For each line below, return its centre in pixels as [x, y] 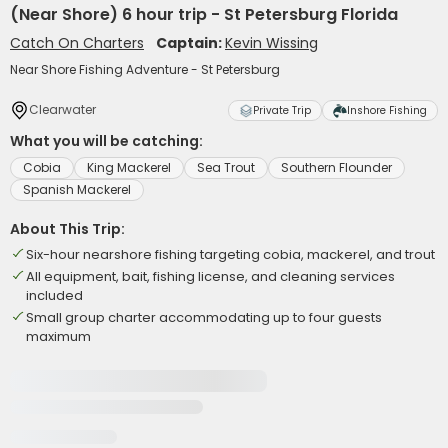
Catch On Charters [77, 43]
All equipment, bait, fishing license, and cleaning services [210, 276]
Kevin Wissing [271, 43]
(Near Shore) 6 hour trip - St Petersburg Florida [204, 14]
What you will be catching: [106, 141]
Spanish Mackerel [77, 189]
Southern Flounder [336, 167]
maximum [58, 336]
